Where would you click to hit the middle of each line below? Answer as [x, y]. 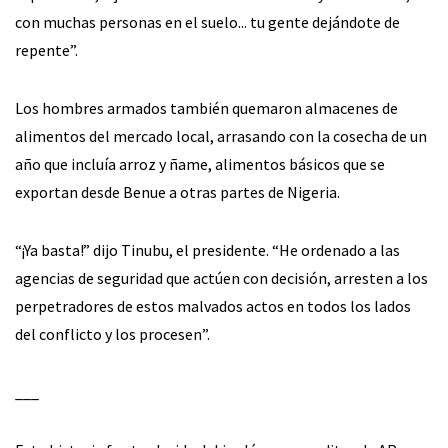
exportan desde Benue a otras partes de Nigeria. [177, 191]
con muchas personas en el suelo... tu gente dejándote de [207, 21]
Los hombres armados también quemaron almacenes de [206, 107]
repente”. [46, 49]
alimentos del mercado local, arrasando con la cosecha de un [221, 135]
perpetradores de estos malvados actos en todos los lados [213, 305]
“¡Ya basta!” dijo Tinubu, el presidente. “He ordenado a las [207, 249]
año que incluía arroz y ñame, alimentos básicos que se [200, 163]
